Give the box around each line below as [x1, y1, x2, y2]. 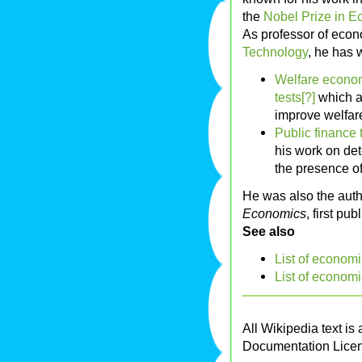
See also [242, 224, 295, 239]
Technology [242, 44, 308, 60]
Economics [242, 206, 306, 221]
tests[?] [275, 90, 315, 105]
